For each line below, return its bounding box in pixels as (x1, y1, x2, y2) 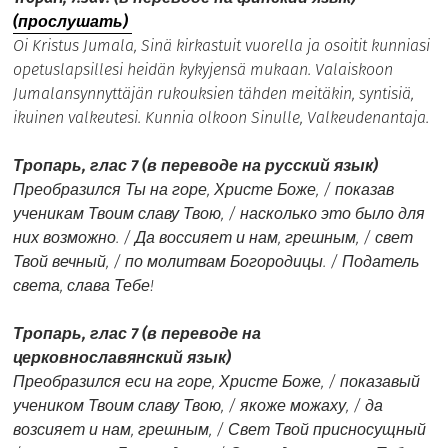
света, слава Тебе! (13, 273, 155, 297)
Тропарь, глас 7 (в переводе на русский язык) (13, 153, 379, 177)
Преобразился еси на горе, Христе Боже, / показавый (13, 369, 421, 393)
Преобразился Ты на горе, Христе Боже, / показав (13, 177, 395, 201)
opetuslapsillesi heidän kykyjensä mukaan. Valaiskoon (13, 57, 394, 81)
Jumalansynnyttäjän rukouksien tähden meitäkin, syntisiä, (13, 81, 415, 105)
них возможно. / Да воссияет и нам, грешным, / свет (13, 225, 414, 249)
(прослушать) (13, 9, 133, 33)
